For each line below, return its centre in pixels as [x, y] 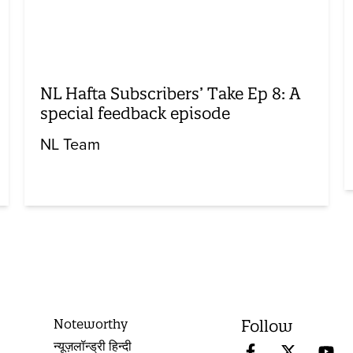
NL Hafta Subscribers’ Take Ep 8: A [170, 93]
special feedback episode [135, 113]
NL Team [70, 145]
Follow [267, 325]
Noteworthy [91, 323]
